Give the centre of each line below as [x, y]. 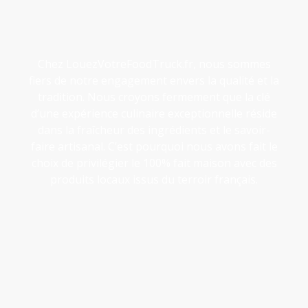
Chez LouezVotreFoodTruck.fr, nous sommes [154, 64]
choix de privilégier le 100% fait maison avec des [154, 163]
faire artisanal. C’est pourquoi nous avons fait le [154, 146]
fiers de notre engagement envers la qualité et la [154, 80]
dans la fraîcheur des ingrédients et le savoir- [154, 130]
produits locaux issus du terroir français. [154, 179]
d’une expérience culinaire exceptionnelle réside [154, 113]
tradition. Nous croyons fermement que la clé [154, 97]
